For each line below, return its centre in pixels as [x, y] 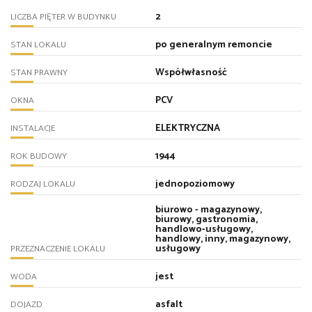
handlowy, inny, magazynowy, [223, 240]
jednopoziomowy [195, 185]
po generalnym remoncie [213, 45]
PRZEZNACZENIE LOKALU [58, 249]
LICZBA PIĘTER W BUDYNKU [63, 17]
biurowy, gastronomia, [206, 220]
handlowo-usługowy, [204, 230]
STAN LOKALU [38, 45]
